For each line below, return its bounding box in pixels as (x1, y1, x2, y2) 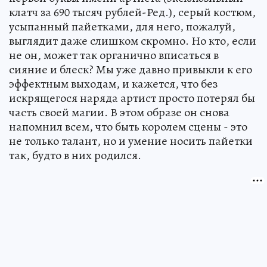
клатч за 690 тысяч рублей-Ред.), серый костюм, (9, 4, 256, 20)
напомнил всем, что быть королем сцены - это (9, 118, 247, 135)
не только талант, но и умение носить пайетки (9, 132, 253, 149)
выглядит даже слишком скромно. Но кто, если (9, 32, 256, 49)
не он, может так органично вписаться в (9, 46, 219, 63)
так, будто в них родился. (9, 147, 141, 163)
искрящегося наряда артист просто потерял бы (9, 89, 255, 106)
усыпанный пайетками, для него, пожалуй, (9, 18, 235, 35)
